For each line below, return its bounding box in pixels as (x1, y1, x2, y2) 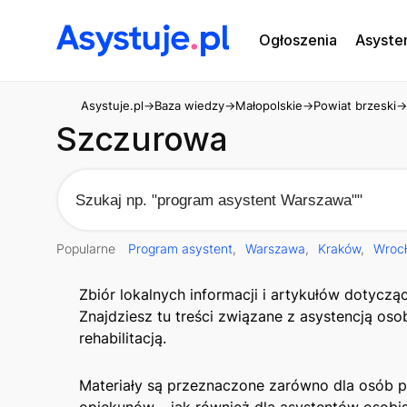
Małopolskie (235, 98, 303, 113)
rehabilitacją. (79, 329, 166, 348)
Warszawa (245, 241, 305, 256)
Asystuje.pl (81, 98, 144, 113)
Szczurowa (56, 119, 228, 159)
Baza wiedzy (154, 98, 224, 113)
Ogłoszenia (259, 31, 337, 49)
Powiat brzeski (313, 98, 396, 113)
